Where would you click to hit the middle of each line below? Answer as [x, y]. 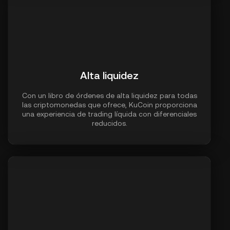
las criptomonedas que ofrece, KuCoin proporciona [109, 105]
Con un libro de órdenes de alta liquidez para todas [109, 96]
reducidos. [109, 123]
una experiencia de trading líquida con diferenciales [109, 114]
